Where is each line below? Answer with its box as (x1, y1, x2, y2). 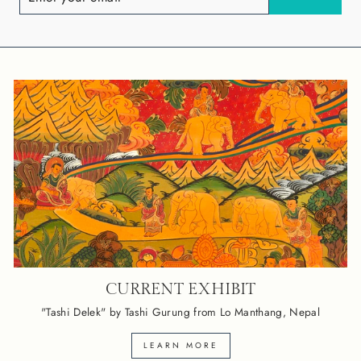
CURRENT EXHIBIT (106, 280, 255, 300)
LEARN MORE (143, 338, 218, 351)
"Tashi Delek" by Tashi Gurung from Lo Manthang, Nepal (40, 303, 321, 320)
